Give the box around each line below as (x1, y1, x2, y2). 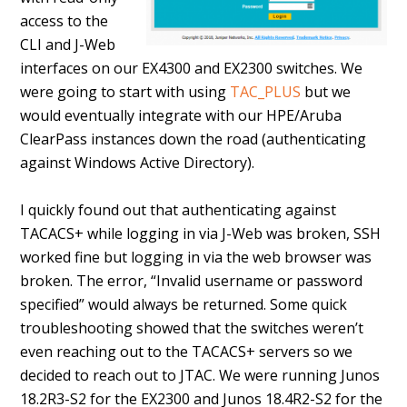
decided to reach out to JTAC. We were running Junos (20, 365, 381, 385)
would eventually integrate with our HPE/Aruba (20, 105, 342, 125)
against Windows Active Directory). (20, 153, 255, 173)
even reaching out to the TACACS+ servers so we (20, 342, 353, 362)
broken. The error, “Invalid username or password (20, 271, 363, 291)
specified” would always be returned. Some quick (20, 294, 348, 314)
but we (301, 82, 352, 102)
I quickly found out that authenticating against (20, 200, 337, 220)
